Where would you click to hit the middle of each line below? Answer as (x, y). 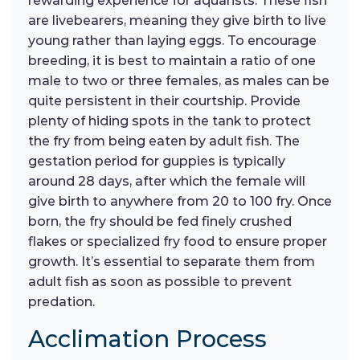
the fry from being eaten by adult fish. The (164, 141)
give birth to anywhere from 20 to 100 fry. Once (180, 202)
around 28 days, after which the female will (167, 182)
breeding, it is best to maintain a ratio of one (172, 61)
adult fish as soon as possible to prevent (160, 282)
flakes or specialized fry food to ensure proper (178, 242)
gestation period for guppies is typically (157, 162)
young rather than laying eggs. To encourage (172, 41)
